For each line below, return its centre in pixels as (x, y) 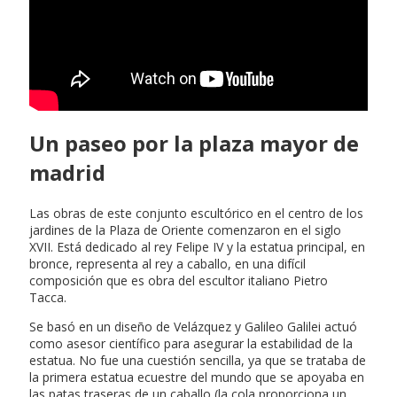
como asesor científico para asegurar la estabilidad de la (191, 343)
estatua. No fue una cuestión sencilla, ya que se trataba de (198, 360)
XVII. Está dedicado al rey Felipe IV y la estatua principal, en (197, 246)
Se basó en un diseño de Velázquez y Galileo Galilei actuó (193, 326)
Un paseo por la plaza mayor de (194, 143)
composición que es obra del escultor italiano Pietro (179, 280)
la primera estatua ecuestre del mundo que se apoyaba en (197, 377)
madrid (67, 172)
